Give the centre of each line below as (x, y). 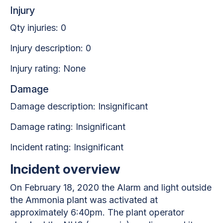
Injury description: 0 (51, 48)
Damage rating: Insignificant (68, 126)
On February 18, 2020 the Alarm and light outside (111, 187)
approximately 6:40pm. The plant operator (97, 212)
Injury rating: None (48, 68)
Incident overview (65, 169)
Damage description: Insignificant (79, 106)
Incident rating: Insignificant (67, 147)
